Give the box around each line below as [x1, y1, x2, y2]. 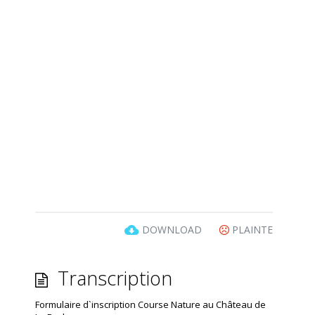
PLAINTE [229, 223, 273, 237]
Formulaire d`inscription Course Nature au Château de [35, 298, 266, 311]
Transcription [53, 265, 172, 291]
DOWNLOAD [139, 223, 205, 237]
